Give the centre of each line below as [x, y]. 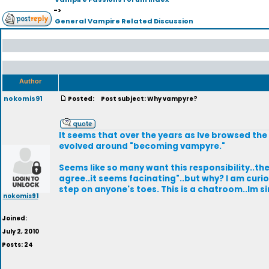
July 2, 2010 [20, 231]
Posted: [82, 99]
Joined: [14, 218]
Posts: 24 [17, 245]
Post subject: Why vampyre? [147, 99]
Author [30, 81]
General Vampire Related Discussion [124, 21]
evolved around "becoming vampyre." [142, 146]
